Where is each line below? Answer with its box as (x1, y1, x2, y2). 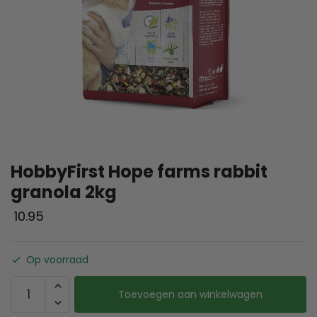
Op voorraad (26, 253, 88, 267)
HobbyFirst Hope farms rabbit (11, 160, 267, 183)
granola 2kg (11, 180, 117, 204)
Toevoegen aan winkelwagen (118, 287, 263, 301)
